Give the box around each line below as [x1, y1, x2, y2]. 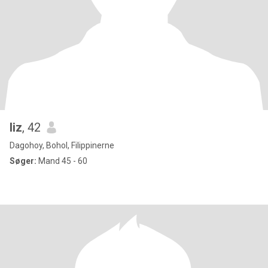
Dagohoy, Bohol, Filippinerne [10, 141, 114, 150]
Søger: [10, 156, 36, 166]
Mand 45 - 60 [36, 156, 87, 166]
